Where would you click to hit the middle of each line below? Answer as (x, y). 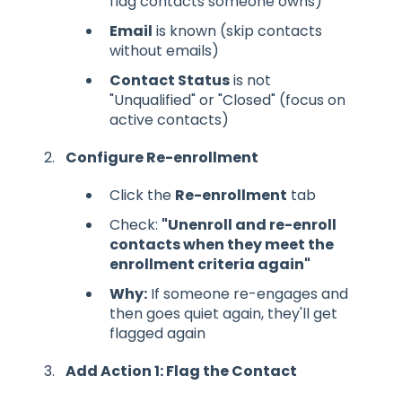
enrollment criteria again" (210, 265)
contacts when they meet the (222, 245)
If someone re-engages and (248, 294)
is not (250, 80)
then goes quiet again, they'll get (223, 314)
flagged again (157, 334)
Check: (135, 225)
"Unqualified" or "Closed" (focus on (227, 100)
